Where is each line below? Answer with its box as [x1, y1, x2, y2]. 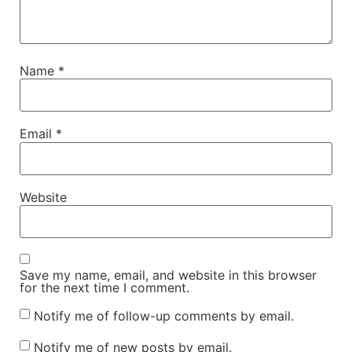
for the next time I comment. [20, 279, 189, 295]
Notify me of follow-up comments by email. [34, 307, 294, 324]
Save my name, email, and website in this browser [20, 266, 317, 283]
